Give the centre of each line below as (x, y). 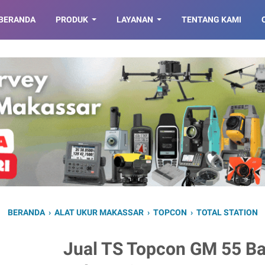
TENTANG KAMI (211, 20)
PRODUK (72, 20)
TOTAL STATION (227, 212)
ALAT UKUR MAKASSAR (99, 212)
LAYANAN (135, 20)
